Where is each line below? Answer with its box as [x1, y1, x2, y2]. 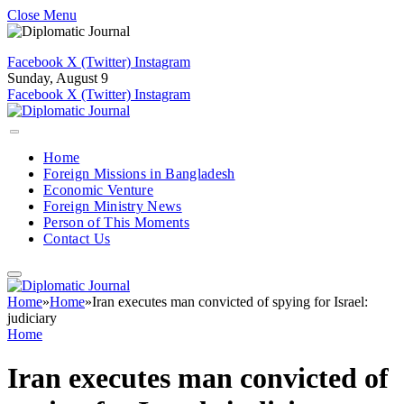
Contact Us [43, 231, 111, 246]
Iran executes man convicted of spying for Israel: [92, 294, 368, 309]
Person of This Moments [43, 215, 190, 230]
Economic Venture [43, 182, 154, 197]
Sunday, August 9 [7, 70, 108, 86]
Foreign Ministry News [43, 198, 182, 214]
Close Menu [7, 7, 77, 23]
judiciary [7, 310, 57, 326]
